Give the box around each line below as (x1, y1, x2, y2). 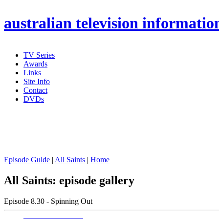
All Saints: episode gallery (4, 174, 134, 187)
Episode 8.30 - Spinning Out (4, 197, 92, 205)
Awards (23, 60, 47, 68)
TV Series (23, 51, 55, 59)
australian (4, 14, 72, 32)
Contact (23, 86, 47, 94)
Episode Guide (4, 155, 50, 164)
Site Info (23, 77, 50, 86)
